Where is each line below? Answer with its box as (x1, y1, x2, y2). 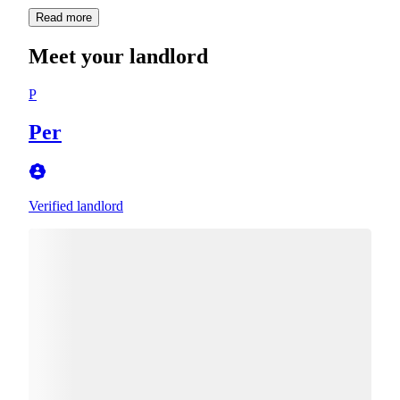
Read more (36, 10, 92, 24)
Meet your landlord (29, 44, 208, 68)
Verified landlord (29, 197, 123, 213)
